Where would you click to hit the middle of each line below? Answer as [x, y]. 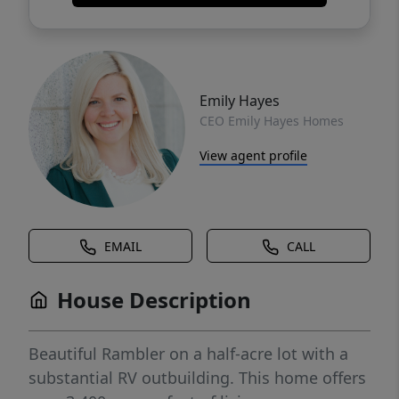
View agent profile [253, 155]
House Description [154, 300]
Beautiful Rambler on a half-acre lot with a [188, 354]
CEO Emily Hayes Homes [272, 120]
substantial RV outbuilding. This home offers [197, 378]
